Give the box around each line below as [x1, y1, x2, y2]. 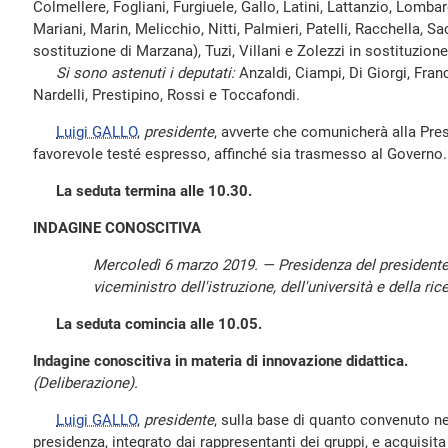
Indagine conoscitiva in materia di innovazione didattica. [33, 352, 408, 370]
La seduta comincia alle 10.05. [56, 315, 262, 333]
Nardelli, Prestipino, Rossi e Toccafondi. [33, 86, 300, 104]
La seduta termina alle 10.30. [56, 182, 252, 200]
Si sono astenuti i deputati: [56, 64, 235, 82]
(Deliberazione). [33, 374, 138, 392]
